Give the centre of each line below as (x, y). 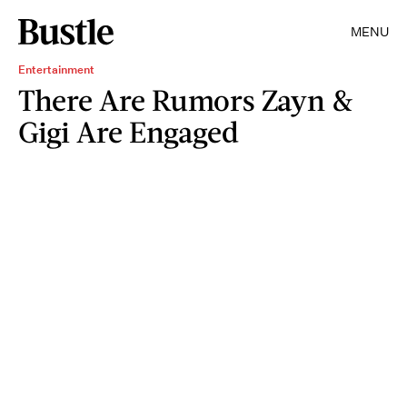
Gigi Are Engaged (129, 131)
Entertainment (56, 69)
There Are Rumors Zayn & (186, 99)
